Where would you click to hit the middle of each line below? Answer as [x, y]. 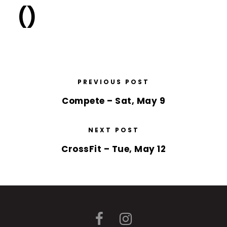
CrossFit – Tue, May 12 [113, 149]
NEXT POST [113, 130]
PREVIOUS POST [113, 82]
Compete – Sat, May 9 [113, 101]
